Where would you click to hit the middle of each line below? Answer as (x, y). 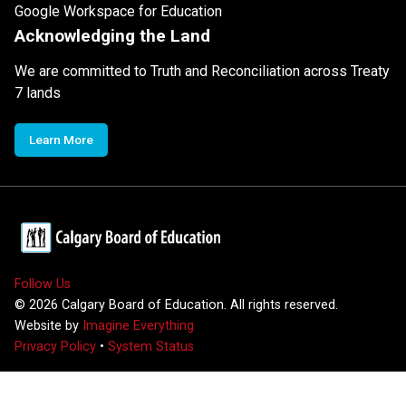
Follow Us (43, 284)
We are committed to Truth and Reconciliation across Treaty (202, 71)
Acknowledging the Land (112, 35)
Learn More (61, 139)
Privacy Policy (55, 346)
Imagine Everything (138, 325)
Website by (48, 325)
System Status (151, 346)
